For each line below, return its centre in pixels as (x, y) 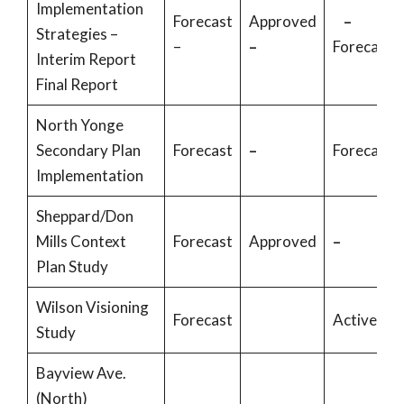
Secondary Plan (88, 150)
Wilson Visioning (92, 307)
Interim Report (86, 59)
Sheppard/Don (84, 216)
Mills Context (81, 241)
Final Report (78, 84)
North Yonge (79, 125)
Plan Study (73, 266)
